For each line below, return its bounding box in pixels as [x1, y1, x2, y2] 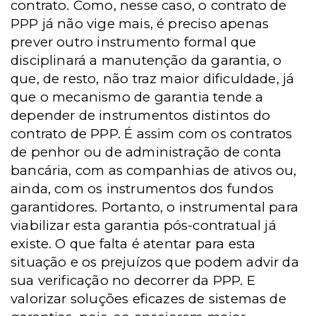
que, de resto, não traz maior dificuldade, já [11, 71, 295, 87]
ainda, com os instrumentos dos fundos [11, 181, 274, 197]
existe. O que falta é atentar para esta [11, 236, 256, 252]
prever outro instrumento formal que [11, 34, 257, 50]
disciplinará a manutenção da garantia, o [11, 52, 282, 68]
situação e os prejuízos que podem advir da [11, 254, 299, 270]
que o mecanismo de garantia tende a [11, 89, 264, 105]
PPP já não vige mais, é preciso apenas [11, 16, 269, 32]
